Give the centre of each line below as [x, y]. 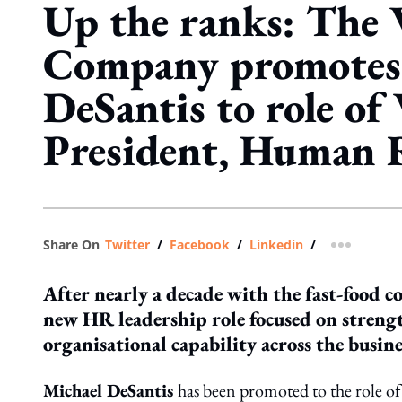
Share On [71, 245]
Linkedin [276, 245]
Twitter [127, 245]
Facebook [200, 245]
